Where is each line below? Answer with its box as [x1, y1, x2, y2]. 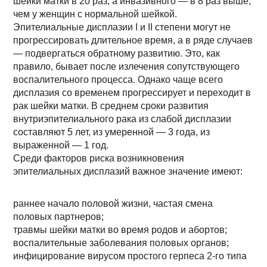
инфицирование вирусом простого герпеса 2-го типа [13, 251, 247, 261]
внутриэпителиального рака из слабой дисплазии [13, 114, 232, 124]
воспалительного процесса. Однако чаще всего [13, 74, 223, 85]
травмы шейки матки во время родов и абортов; [13, 225, 228, 235]
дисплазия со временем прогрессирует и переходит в [13, 88, 252, 98]
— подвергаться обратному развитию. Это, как [13, 48, 221, 58]
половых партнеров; [13, 212, 104, 222]
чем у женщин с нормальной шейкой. [13, 9, 178, 19]
